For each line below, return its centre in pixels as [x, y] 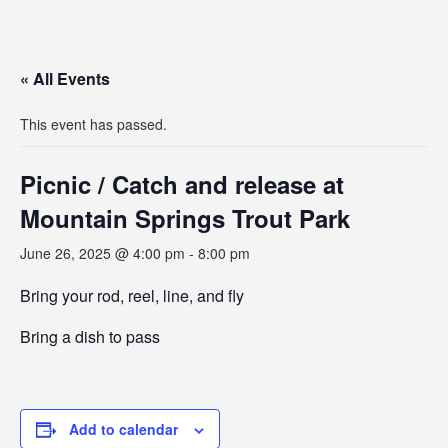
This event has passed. [93, 124]
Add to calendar [123, 429]
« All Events [65, 78]
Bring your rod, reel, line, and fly [132, 295]
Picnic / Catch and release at [182, 184]
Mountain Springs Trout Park [185, 218]
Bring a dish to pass [90, 336]
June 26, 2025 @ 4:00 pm [102, 253]
